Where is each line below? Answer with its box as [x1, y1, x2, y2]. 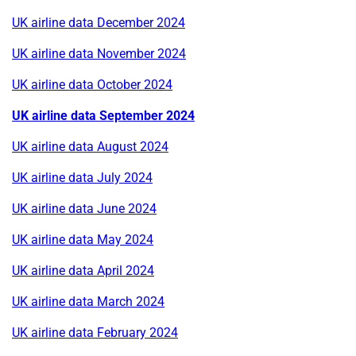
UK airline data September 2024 [12, 107, 195, 123]
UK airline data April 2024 [12, 262, 154, 278]
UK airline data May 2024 [12, 231, 153, 247]
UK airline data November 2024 [12, 45, 186, 61]
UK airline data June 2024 [12, 200, 157, 216]
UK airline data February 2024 [12, 324, 178, 340]
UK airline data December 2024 [12, 14, 185, 30]
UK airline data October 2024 [12, 76, 172, 92]
